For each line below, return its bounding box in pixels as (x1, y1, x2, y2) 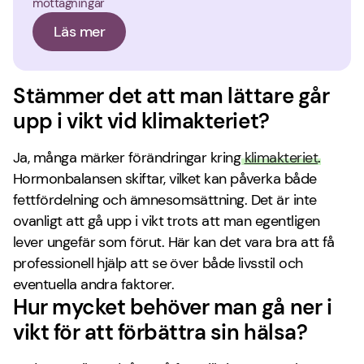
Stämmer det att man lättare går (13, 82, 330, 110)
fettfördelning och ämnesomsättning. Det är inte (13, 190, 317, 210)
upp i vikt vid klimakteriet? (13, 107, 270, 135)
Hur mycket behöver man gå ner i (13, 293, 332, 321)
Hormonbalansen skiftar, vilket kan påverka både (13, 169, 317, 188)
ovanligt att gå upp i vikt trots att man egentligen (13, 211, 320, 231)
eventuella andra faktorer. (13, 275, 174, 294)
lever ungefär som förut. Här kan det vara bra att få (13, 232, 335, 252)
